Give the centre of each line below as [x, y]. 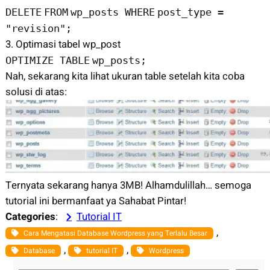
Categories [30, 216]
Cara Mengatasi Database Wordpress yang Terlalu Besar [115, 233]
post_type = [190, 12]
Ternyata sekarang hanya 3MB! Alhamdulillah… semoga [128, 185]
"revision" [35, 28]
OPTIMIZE [32, 60]
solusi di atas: [36, 92]
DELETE [23, 12]
